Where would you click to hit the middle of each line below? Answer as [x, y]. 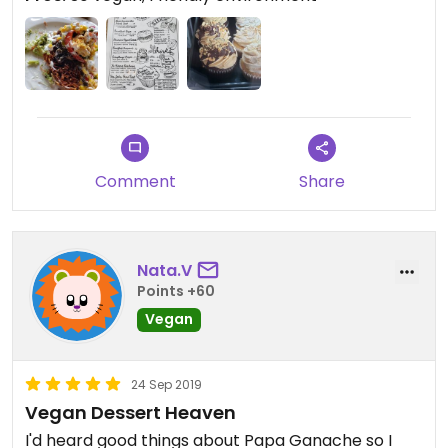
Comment [135, 181]
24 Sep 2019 [166, 384]
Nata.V [164, 271]
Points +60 [176, 291]
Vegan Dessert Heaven [130, 412]
